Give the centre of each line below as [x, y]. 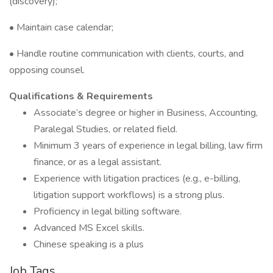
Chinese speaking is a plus [89, 244]
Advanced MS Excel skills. [89, 228]
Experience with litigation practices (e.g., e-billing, [137, 179]
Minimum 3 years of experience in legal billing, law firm [148, 146]
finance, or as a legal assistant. [97, 162]
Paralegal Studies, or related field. [105, 129]
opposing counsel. [47, 70]
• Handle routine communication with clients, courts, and [126, 54]
